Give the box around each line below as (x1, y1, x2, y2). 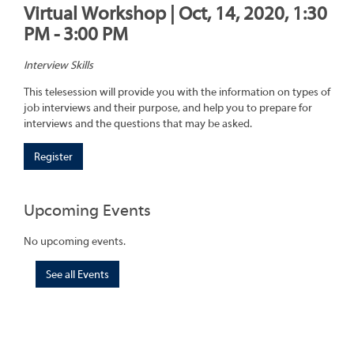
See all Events (46, 268, 109, 281)
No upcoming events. (24, 235, 126, 248)
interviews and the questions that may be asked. (24, 118, 252, 131)
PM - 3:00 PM (24, 24, 128, 45)
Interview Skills (24, 59, 93, 73)
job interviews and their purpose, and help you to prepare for (24, 102, 312, 115)
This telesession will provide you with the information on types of (24, 86, 330, 100)
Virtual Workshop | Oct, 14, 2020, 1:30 (24, 3, 327, 24)
